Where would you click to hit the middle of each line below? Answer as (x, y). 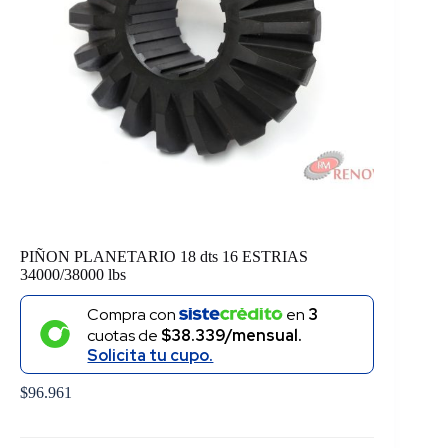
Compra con (133, 314)
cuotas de (124, 335)
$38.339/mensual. (232, 335)
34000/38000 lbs (73, 275)
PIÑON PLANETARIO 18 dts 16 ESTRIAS (164, 257)
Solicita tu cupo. (150, 355)
